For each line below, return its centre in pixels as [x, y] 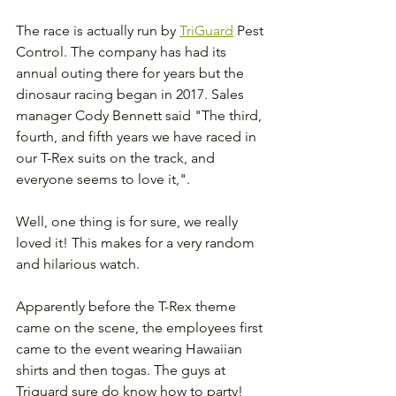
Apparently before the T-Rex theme [128, 306]
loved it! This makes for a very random [137, 242]
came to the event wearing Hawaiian [131, 348]
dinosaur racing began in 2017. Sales [132, 94]
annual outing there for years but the [132, 72]
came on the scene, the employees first [141, 327]
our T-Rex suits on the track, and [117, 157]
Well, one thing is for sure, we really [129, 221]
